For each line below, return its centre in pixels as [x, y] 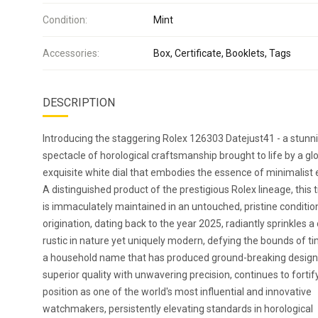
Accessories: [71, 53]
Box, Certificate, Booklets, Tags [222, 53]
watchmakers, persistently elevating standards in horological [178, 309]
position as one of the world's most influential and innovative [177, 292]
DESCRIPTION [79, 103]
